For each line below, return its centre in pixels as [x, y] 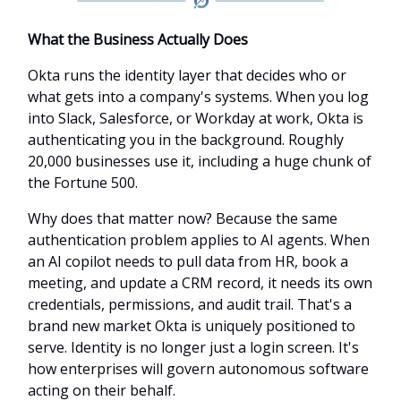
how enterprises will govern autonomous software [198, 368]
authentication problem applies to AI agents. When [199, 239]
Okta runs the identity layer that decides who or [187, 75]
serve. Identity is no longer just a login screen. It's [193, 347]
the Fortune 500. [83, 182]
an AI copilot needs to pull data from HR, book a [188, 261]
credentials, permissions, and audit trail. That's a [190, 304]
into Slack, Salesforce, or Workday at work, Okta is [196, 118]
